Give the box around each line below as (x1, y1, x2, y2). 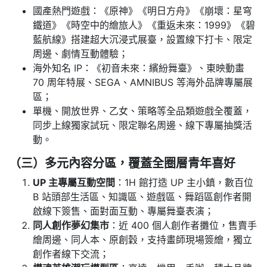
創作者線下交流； (33, 248, 109, 260)
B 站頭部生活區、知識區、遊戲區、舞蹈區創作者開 (33, 191, 252, 203)
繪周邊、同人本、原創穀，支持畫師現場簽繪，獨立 (33, 234, 252, 246)
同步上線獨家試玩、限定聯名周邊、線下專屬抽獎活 (33, 119, 252, 132)
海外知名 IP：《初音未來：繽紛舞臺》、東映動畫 (33, 62, 244, 74)
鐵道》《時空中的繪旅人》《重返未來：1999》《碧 (33, 19, 255, 32)
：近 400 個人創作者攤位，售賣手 (109, 219, 257, 232)
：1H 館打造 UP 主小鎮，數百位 (115, 176, 253, 189)
